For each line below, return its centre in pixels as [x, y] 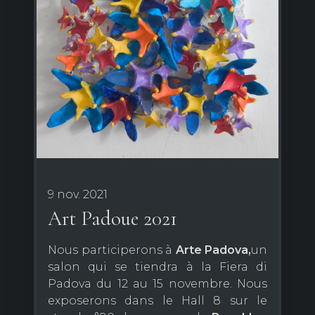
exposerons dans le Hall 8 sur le [157, 301]
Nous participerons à [112, 250]
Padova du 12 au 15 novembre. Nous [157, 284]
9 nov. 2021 [78, 195]
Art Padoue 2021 [112, 219]
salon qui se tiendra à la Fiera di [157, 267]
